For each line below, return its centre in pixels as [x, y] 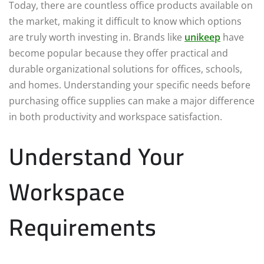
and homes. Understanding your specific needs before [130, 85]
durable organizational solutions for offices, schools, [126, 69]
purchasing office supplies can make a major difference [132, 101]
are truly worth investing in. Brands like [97, 37]
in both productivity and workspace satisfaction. [115, 117]
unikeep [202, 37]
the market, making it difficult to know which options [125, 22]
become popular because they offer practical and [118, 53]
